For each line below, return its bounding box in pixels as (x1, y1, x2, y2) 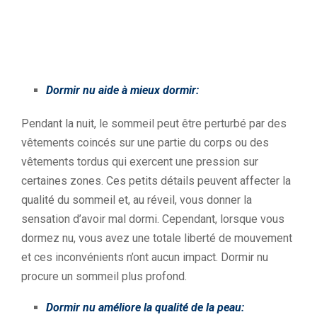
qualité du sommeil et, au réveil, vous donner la (21, 193, 252, 207)
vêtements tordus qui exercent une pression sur (21, 155, 258, 168)
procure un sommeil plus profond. (21, 270, 187, 283)
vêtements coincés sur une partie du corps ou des (21, 136, 269, 149)
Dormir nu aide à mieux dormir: (46, 83, 199, 97)
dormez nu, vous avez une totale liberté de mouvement (21, 231, 292, 245)
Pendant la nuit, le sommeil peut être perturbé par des (21, 117, 287, 130)
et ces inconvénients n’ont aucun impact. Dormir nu (21, 250, 268, 264)
